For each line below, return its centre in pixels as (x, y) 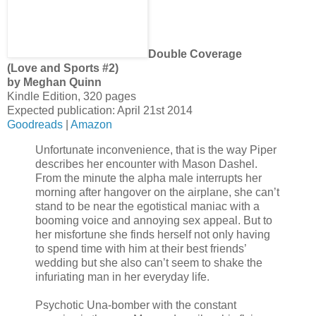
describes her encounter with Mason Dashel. (146, 164)
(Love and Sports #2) (63, 68)
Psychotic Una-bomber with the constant (136, 305)
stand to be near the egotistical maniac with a (147, 207)
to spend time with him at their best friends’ (141, 249)
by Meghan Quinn (56, 83)
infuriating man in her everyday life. (122, 277)
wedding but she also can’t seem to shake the (149, 263)
